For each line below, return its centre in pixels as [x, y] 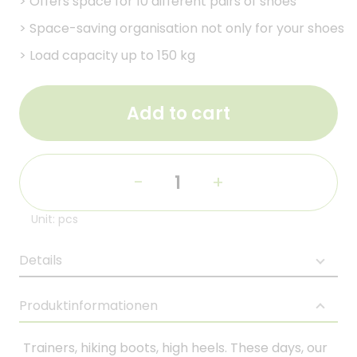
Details [41, 260]
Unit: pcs [55, 219]
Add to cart [178, 113]
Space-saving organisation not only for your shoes [187, 28]
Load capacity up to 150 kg [112, 55]
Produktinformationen [88, 306]
